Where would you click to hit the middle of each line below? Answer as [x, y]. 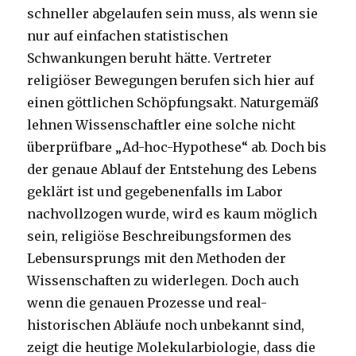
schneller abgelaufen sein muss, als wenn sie [173, 14]
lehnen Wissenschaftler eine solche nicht [162, 125]
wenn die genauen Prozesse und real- [147, 303]
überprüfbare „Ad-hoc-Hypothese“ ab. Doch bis [177, 147]
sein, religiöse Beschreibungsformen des [160, 236]
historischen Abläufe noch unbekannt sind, [166, 325]
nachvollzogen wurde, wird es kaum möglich [172, 214]
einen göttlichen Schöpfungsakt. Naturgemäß [173, 103]
